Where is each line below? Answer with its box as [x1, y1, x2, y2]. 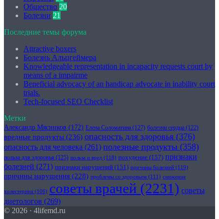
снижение [163, 174, 186, 179]
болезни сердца [147, 125, 184, 131]
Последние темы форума [4, 28, 87, 36]
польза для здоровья [4, 154, 54, 161]
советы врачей [49, 180, 137, 196]
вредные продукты [4, 132, 64, 141]
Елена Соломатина [86, 124, 131, 131]
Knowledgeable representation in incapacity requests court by [23, 62, 213, 70]
